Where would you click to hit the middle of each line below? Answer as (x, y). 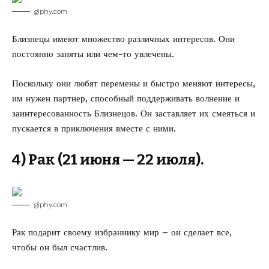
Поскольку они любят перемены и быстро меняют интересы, (134, 83)
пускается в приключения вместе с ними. (94, 128)
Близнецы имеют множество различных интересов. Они (123, 39)
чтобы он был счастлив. (60, 247)
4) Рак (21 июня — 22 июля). (108, 160)
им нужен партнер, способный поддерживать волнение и (126, 98)
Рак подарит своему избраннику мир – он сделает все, (122, 232)
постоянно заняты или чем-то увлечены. (93, 54)
